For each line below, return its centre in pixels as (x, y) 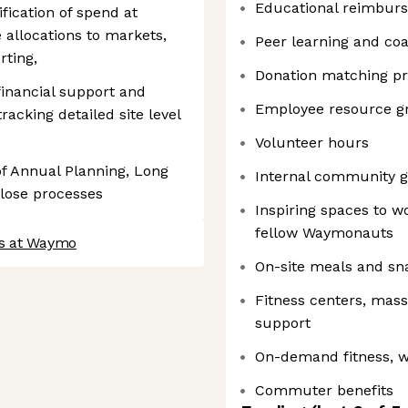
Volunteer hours (312, 143)
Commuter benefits (324, 390)
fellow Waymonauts (324, 233)
